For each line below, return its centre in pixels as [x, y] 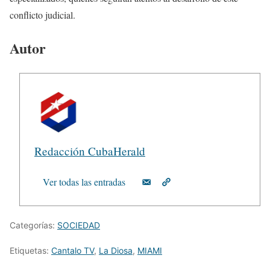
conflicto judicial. [42, 15]
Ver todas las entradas [84, 182]
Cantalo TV [73, 251]
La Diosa [116, 251]
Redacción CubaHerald [90, 151]
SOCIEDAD [79, 225]
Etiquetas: [30, 251]
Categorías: [33, 225]
